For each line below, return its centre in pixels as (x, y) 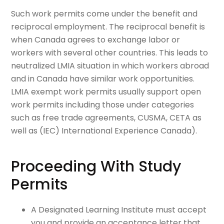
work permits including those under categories (103, 104)
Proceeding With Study (96, 166)
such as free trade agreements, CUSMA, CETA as (106, 117)
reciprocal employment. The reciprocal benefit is (108, 26)
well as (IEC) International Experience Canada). (104, 130)
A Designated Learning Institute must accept (119, 209)
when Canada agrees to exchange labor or (96, 39)
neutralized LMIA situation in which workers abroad (110, 65)
